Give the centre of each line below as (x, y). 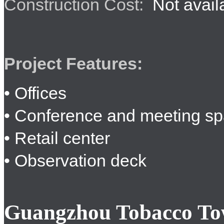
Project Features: (75, 63)
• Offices (35, 93)
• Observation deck (75, 160)
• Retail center (57, 138)
